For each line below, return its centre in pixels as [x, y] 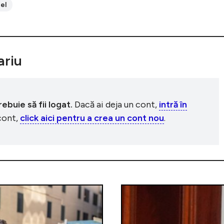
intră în [173, 104]
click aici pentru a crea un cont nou [92, 118]
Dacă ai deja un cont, [116, 104]
